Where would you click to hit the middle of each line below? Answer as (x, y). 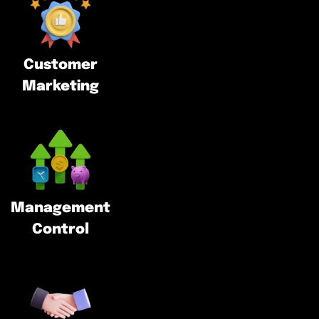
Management (61, 208)
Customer (61, 65)
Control (61, 229)
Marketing (61, 86)
